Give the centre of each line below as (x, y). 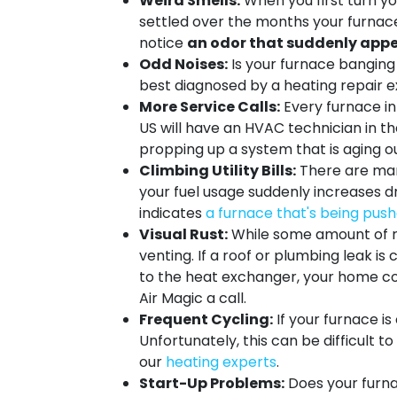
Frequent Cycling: (206, 319)
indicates (172, 213)
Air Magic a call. (193, 298)
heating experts (221, 362)
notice (163, 43)
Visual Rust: (183, 234)
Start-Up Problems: (212, 383)
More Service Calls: (210, 107)
